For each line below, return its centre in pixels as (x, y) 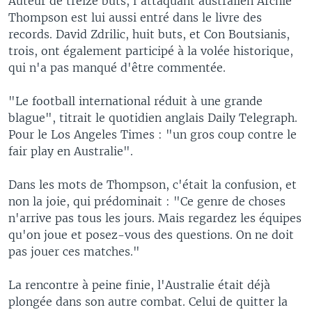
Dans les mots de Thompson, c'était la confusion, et (153, 184)
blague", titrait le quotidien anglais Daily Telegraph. (153, 117)
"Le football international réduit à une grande (135, 101)
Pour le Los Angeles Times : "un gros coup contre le (153, 134)
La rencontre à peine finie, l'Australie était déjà (139, 284)
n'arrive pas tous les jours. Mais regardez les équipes (155, 218)
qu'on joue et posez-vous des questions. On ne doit (151, 234)
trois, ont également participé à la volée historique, (151, 50)
